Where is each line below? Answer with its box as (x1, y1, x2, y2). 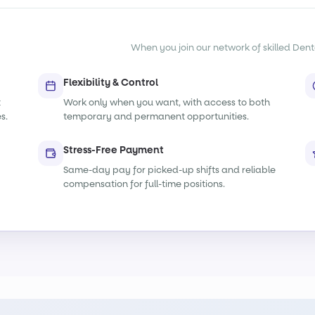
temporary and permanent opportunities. (63, 110, 249, 122)
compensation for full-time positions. (63, 178, 225, 190)
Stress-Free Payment (63, 143, 164, 157)
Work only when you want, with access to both (63, 96, 270, 108)
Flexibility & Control (63, 76, 158, 89)
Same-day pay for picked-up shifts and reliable (63, 164, 276, 176)
